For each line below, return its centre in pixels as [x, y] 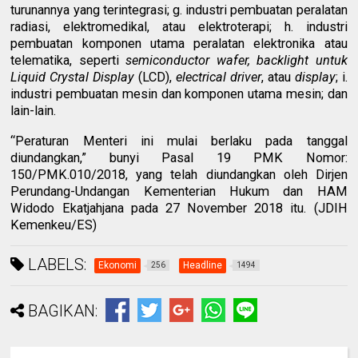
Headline [203, 265]
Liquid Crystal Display [73, 78]
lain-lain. [34, 111]
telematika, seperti [68, 61]
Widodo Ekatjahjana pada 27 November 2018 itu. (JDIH [179, 208]
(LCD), [155, 78]
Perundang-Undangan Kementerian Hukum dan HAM [179, 191]
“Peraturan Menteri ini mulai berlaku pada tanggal [179, 141]
